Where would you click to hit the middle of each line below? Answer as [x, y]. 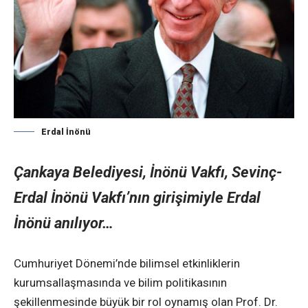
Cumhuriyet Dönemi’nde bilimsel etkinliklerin [127, 263]
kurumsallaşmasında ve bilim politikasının [120, 282]
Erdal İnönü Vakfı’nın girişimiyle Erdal [137, 198]
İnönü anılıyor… [64, 223]
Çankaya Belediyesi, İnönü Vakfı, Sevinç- [148, 172]
